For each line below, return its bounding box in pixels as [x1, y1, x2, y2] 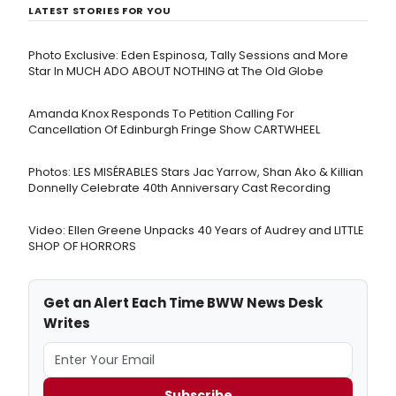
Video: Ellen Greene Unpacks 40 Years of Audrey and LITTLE [28, 222, 364, 240]
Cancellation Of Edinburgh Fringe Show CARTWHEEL [28, 121, 320, 139]
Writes [43, 314, 90, 333]
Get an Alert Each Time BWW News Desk [43, 293, 323, 313]
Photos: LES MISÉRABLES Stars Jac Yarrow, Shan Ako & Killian [28, 164, 363, 181]
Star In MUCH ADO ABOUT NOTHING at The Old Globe [28, 63, 324, 80]
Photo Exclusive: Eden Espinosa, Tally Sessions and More [28, 47, 348, 65]
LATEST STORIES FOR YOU [28, 4, 171, 19]
